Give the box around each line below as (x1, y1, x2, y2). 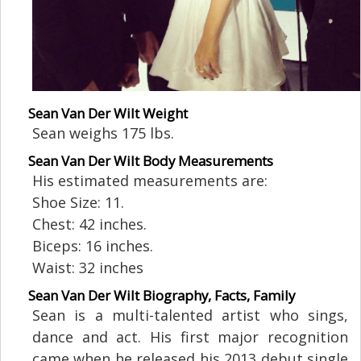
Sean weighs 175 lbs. (32, 123, 174, 143)
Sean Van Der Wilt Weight (28, 104, 188, 123)
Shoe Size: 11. (32, 193, 124, 213)
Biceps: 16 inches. (32, 236, 153, 256)
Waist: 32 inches (32, 258, 143, 278)
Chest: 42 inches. (32, 214, 147, 234)
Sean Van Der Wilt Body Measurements (28, 151, 273, 171)
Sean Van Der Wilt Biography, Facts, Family (28, 286, 295, 305)
